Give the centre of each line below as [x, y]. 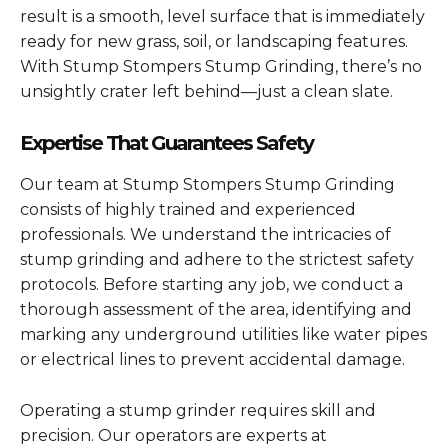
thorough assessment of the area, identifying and [216, 309]
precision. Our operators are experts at [173, 435]
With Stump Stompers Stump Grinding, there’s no [221, 66]
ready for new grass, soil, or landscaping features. [214, 41]
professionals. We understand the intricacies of [205, 234]
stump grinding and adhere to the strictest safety [217, 259]
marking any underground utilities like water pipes [223, 334]
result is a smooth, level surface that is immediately [222, 16]
